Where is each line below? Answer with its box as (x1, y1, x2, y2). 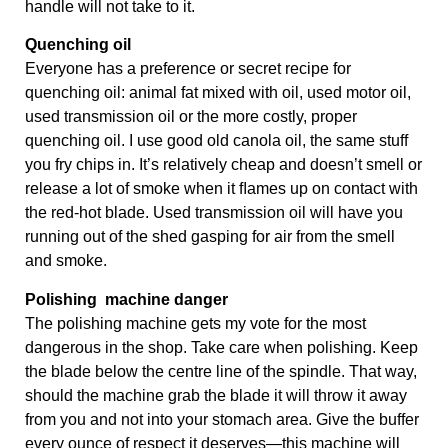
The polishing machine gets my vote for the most (25, 314, 366, 332)
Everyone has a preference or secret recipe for (25, 60, 351, 78)
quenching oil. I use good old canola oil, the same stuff (25, 132, 408, 150)
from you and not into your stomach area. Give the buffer (25, 410, 419, 428)
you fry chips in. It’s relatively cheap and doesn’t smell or (25, 156, 422, 174)
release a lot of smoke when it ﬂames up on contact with (25, 180, 418, 198)
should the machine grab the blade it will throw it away (25, 386, 407, 404)
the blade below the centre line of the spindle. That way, (25, 362, 417, 380)
